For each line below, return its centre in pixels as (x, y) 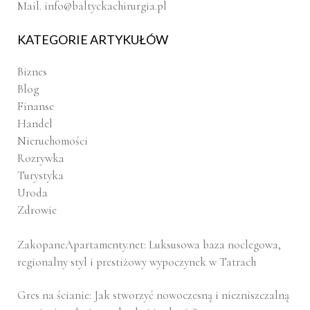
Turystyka (40, 175)
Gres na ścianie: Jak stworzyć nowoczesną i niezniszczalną (153, 295)
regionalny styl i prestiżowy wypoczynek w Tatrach (137, 262)
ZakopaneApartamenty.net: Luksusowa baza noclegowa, (149, 245)
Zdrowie (37, 210)
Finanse (36, 106)
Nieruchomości (53, 141)
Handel (35, 124)
